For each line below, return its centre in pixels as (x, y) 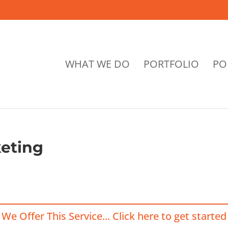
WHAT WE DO (97, 64)
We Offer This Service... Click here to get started (114, 216)
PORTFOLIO (171, 64)
